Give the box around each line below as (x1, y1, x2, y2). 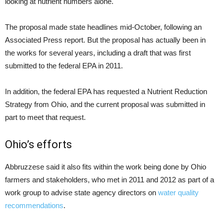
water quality (158, 188, 199, 197)
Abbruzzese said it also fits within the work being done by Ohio (5, 163, 206, 171)
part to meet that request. (5, 113, 86, 122)
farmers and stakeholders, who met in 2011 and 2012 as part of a (5, 175, 214, 184)
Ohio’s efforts (5, 138, 72, 151)
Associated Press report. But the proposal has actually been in (5, 36, 206, 45)
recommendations (5, 201, 63, 210)
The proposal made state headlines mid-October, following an (5, 23, 202, 32)
